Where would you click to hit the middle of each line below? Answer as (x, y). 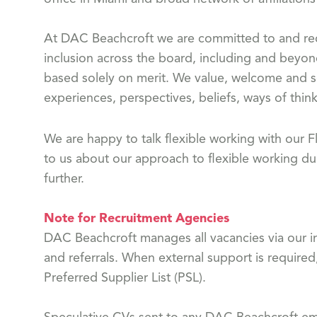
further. (64, 179)
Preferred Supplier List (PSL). (125, 278)
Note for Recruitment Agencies (137, 219)
